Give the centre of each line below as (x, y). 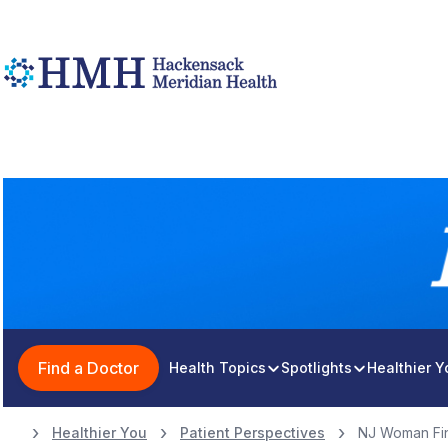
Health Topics (217, 367)
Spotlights (316, 367)
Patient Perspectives (252, 432)
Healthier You (99, 432)
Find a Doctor (88, 368)
